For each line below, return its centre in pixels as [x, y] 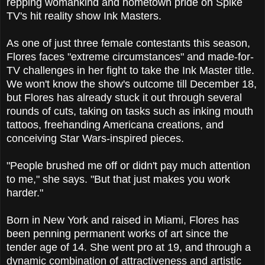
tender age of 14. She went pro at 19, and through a [129, 248]
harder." [25, 193]
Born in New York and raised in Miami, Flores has [123, 220]
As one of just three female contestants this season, [128, 43]
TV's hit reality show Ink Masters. [84, 16]
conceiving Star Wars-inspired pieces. [95, 139]
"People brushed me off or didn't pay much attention [128, 166]
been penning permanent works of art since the [117, 234]
